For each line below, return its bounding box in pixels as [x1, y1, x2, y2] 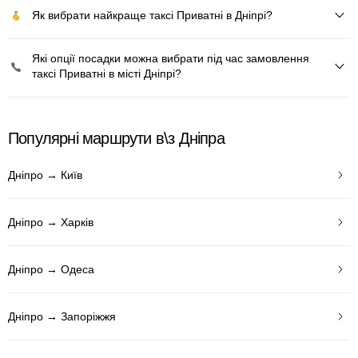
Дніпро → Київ [8, 168, 82, 181]
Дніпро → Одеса [8, 262, 94, 276]
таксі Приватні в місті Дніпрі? [32, 67, 181, 80]
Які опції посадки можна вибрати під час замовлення [32, 52, 309, 65]
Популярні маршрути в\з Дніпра [8, 129, 225, 147]
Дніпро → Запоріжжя [8, 309, 116, 323]
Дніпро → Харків [8, 215, 93, 229]
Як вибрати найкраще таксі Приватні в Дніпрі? [32, 8, 272, 22]
